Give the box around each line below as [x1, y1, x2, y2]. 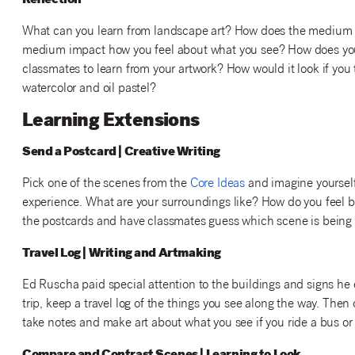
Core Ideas [189, 177, 246, 191]
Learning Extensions [21, 112, 200, 132]
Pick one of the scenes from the [21, 177, 190, 191]
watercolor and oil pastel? [21, 82, 156, 96]
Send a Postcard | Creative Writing [21, 145, 220, 159]
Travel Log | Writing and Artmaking [21, 246, 221, 261]
